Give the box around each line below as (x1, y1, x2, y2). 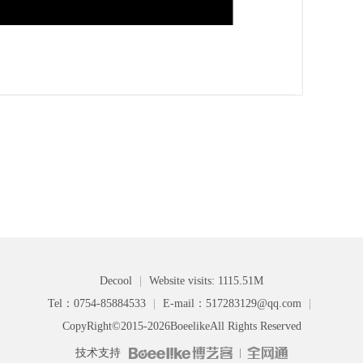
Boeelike (169, 320, 210, 332)
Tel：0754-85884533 (48, 297, 149, 310)
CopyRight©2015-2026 (62, 320, 170, 332)
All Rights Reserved (209, 320, 301, 332)
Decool (100, 275, 135, 287)
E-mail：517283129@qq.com (160, 297, 305, 310)
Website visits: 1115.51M (149, 275, 263, 287)
